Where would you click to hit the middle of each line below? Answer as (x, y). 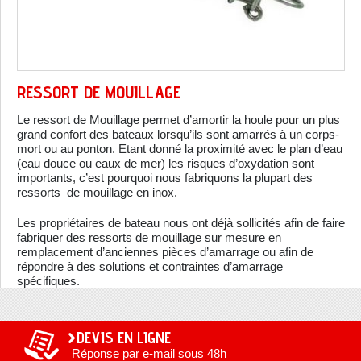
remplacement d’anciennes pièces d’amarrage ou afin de (165, 252)
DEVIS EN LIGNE (124, 338)
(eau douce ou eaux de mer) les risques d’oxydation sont (166, 164)
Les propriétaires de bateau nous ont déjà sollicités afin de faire (181, 223)
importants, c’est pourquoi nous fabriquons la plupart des (165, 178)
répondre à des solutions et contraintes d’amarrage (150, 267)
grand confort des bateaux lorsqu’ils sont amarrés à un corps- (178, 135)
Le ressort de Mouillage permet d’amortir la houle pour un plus (178, 120)
